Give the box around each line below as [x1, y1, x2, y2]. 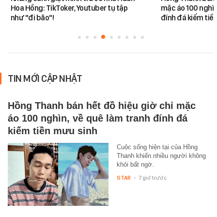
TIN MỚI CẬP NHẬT [8, 72, 82, 84]
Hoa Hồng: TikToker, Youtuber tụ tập [10, 3, 128, 13]
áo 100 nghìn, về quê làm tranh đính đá [8, 112, 187, 124]
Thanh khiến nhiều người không [116, 152, 206, 159]
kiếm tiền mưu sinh [8, 125, 97, 136]
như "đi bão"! [10, 13, 54, 22]
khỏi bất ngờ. [116, 160, 154, 168]
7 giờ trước [138, 174, 167, 181]
